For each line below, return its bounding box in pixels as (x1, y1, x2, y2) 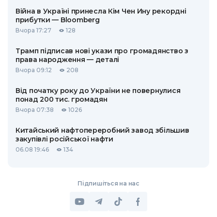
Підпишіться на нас (77, 180, 139, 187)
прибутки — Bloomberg (15, 15, 100, 25)
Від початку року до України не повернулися (15, 86, 181, 95)
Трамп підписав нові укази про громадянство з (15, 46, 188, 56)
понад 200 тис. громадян (15, 95, 108, 104)
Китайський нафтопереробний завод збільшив (15, 126, 189, 135)
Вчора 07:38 (15, 106, 54, 114)
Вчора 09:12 (15, 66, 52, 74)
